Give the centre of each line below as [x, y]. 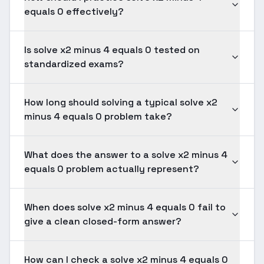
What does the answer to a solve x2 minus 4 [126, 155]
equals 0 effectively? [74, 11]
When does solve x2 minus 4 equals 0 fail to [125, 207]
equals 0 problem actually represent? [112, 169]
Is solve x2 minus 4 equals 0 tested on [112, 50]
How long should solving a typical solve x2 [121, 102]
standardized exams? [74, 64]
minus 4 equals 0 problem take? [98, 116]
